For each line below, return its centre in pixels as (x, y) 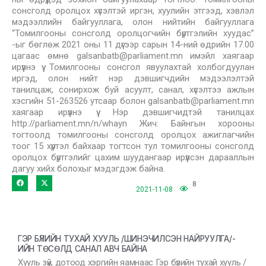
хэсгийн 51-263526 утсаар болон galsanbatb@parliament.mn (133, 101)
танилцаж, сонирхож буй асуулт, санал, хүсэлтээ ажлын (133, 90)
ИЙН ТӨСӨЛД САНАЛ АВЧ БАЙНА (83, 249)
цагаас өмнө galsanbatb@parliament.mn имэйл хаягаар (133, 56)
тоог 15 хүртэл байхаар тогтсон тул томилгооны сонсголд (133, 146)
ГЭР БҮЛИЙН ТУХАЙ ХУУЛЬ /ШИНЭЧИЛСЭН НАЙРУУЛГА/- (127, 239)
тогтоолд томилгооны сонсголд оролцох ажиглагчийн (133, 135)
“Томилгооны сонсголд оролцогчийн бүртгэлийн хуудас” (133, 33)
